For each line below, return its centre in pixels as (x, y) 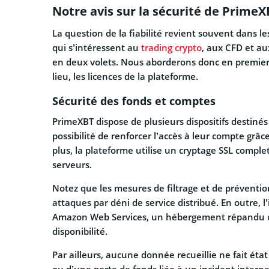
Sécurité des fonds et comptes (134, 101)
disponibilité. (80, 231)
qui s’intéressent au (97, 48)
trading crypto (171, 48)
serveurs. (72, 165)
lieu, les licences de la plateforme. (125, 77)
